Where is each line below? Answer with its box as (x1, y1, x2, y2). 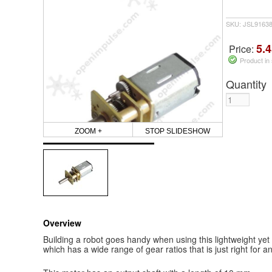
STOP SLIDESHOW (144, 126, 210, 135)
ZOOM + (74, 126, 102, 135)
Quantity (225, 76, 267, 92)
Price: (228, 42, 256, 56)
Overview (42, 216, 81, 229)
